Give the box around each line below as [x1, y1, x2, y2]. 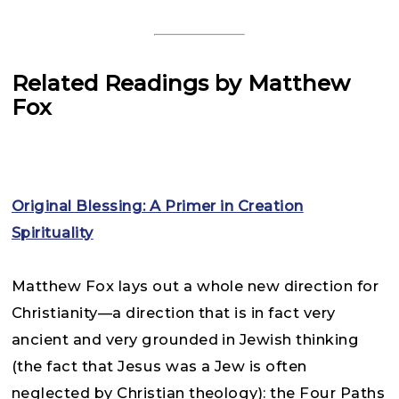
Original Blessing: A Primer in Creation [12, 196, 304, 215]
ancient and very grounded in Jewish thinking [12, 330, 360, 348]
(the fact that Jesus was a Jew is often [12, 356, 307, 375]
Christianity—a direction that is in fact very [12, 303, 336, 322]
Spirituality [12, 223, 94, 241]
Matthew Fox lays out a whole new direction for [12, 276, 379, 295]
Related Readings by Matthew [12, 69, 350, 96]
